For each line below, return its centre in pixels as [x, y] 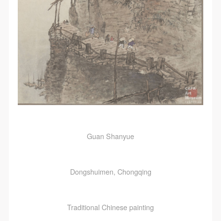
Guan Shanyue [110, 136]
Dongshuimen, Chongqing [110, 171]
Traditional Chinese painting [110, 207]
